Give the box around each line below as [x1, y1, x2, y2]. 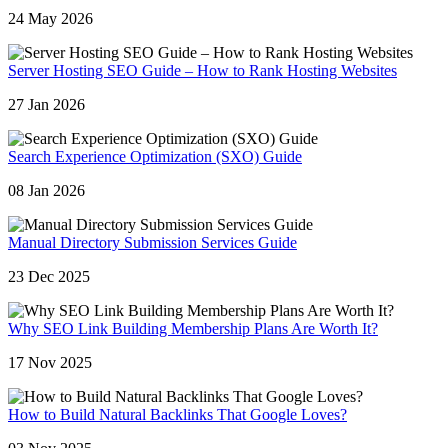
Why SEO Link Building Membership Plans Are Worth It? [8, 320, 378, 338]
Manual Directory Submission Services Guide [8, 234, 297, 252]
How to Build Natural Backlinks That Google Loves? [8, 406, 347, 424]
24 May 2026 [8, 10, 93, 28]
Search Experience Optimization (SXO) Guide [8, 148, 302, 166]
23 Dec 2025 [8, 268, 90, 286]
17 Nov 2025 [8, 354, 92, 372]
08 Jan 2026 [8, 182, 85, 200]
